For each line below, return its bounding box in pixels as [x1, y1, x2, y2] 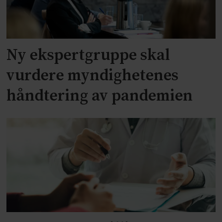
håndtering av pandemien [6, 86, 193, 107]
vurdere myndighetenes [6, 66, 179, 86]
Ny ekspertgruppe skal [6, 46, 170, 66]
